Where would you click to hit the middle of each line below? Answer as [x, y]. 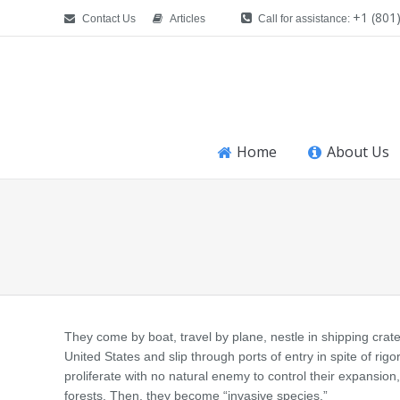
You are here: [103, 259]
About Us [358, 152]
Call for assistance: [304, 19]
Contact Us [109, 18]
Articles [187, 18]
